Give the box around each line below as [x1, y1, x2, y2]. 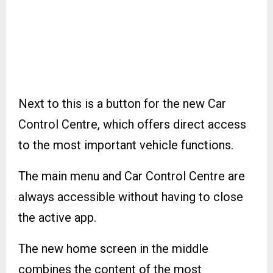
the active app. [18, 210, 96, 225]
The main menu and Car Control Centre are [18, 168, 245, 183]
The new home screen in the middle [18, 241, 208, 256]
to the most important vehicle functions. [18, 137, 233, 152]
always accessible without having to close [18, 189, 243, 204]
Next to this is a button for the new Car [18, 96, 226, 111]
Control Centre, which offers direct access [18, 116, 246, 132]
